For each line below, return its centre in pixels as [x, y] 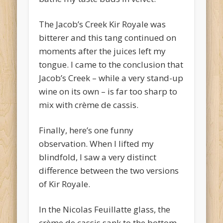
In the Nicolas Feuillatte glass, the [105, 209]
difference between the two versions [109, 170]
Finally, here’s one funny [86, 130]
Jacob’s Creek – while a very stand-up [111, 78]
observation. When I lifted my [97, 143]
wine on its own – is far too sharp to [108, 91]
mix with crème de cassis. [89, 105]
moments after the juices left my [103, 51]
